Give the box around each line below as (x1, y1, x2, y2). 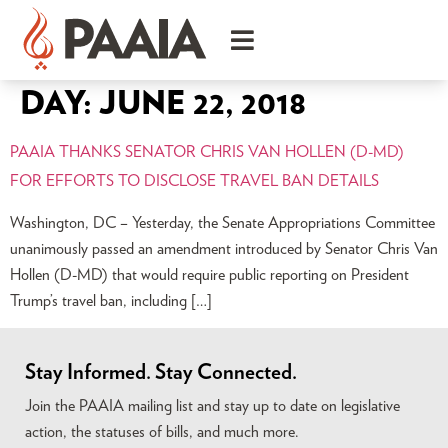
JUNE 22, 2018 (99, 88, 306, 120)
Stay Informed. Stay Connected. (25, 362, 297, 384)
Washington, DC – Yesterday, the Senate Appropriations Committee (10, 215, 435, 231)
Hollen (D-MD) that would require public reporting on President (10, 267, 409, 283)
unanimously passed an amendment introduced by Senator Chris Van (10, 241, 438, 257)
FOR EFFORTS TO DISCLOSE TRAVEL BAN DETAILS (10, 173, 379, 189)
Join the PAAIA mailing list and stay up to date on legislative (25, 398, 400, 415)
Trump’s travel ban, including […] (10, 293, 212, 309)
